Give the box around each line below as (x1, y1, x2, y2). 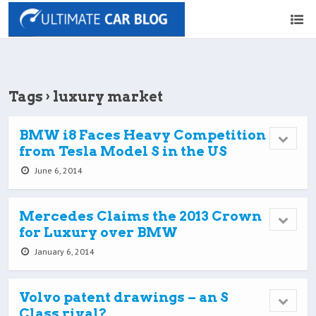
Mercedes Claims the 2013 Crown (19, 208, 262, 224)
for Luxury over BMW (19, 224, 178, 241)
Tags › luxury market (8, 88, 163, 105)
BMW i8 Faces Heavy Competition (19, 127, 266, 143)
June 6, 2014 (32, 165, 83, 176)
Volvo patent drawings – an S (19, 289, 229, 305)
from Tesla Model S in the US (19, 143, 227, 159)
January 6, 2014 (32, 246, 95, 257)
